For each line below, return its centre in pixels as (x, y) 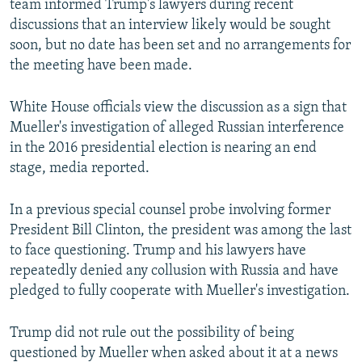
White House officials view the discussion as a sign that (178, 108)
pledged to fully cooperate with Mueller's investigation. (180, 292)
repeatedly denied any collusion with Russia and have (174, 271)
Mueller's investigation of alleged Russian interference (177, 128)
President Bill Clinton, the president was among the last (181, 231)
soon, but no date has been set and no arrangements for (180, 46)
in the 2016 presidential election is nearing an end (163, 149)
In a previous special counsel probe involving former (170, 211)
